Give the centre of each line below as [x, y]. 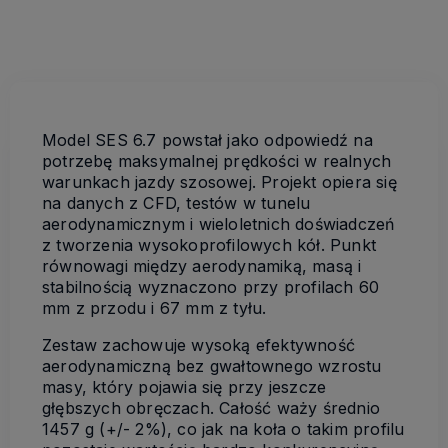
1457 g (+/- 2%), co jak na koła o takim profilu [223, 428]
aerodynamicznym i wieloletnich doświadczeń [218, 223]
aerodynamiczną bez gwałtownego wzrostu [212, 365]
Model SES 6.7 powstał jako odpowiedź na [207, 139]
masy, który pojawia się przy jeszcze [184, 386]
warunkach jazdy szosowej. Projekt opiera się [219, 181]
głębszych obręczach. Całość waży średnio [211, 407]
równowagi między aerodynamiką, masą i [202, 265]
